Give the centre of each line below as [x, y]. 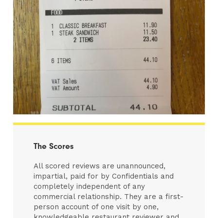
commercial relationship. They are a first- [109, 196]
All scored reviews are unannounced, [100, 166]
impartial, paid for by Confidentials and [104, 176]
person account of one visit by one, [96, 207]
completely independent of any [90, 186]
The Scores [54, 146]
